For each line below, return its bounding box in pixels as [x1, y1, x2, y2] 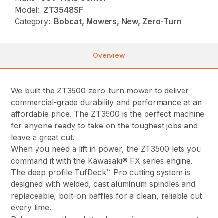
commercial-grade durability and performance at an [11, 97, 202, 107]
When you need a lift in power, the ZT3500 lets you [11, 144, 201, 154]
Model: [15, 4, 40, 15]
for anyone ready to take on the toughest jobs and [11, 120, 198, 130]
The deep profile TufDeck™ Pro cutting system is [11, 167, 191, 177]
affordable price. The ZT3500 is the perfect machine [11, 109, 205, 119]
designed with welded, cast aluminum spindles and [11, 179, 196, 189]
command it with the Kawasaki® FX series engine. [11, 155, 198, 165]
